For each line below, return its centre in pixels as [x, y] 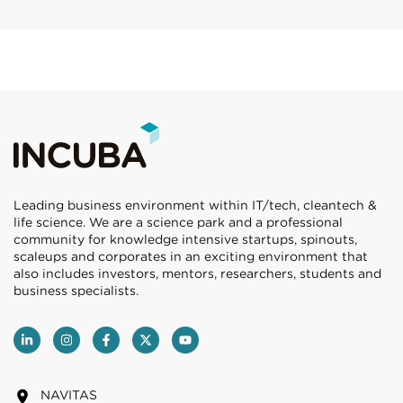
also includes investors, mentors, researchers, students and [197, 274]
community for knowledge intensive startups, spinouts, [185, 240]
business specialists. [76, 291]
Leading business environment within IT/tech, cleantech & [195, 206]
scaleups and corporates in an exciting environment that [191, 257]
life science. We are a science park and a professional [178, 223]
